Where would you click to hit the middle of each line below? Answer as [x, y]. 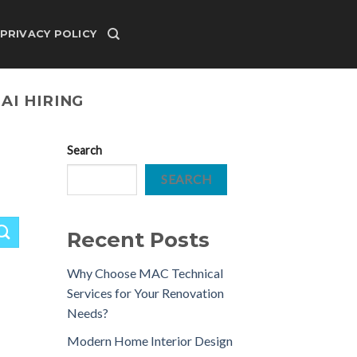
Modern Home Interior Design [149, 340]
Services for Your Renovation [145, 293]
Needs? [87, 313]
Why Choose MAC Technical [145, 273]
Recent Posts [138, 240]
